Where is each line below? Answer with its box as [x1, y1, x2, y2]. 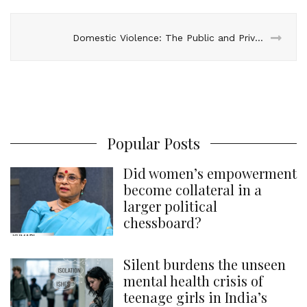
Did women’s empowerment [123, 164, 297, 182]
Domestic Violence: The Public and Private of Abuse [255, 32, 263, 43]
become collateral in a [123, 180, 262, 199]
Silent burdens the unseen [123, 255, 286, 273]
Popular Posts [107, 133, 200, 153]
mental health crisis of [123, 271, 263, 290]
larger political [123, 197, 217, 215]
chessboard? [123, 213, 201, 232]
